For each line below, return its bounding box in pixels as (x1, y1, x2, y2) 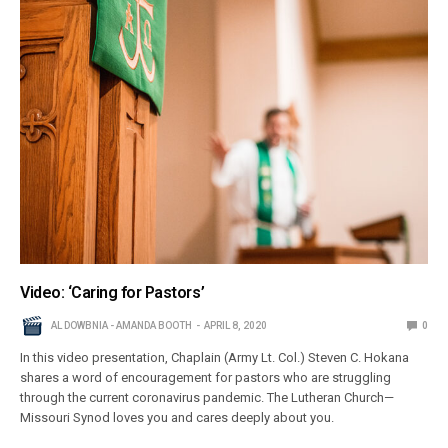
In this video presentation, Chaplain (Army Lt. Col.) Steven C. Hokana (20, 350, 410, 366)
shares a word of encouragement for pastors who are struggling (20, 370, 392, 386)
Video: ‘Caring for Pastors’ (20, 283, 205, 303)
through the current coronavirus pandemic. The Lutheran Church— (20, 390, 395, 406)
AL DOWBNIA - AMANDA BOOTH (51, 320, 192, 332)
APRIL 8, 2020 (204, 320, 267, 332)
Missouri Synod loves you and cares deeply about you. (20, 410, 335, 426)
